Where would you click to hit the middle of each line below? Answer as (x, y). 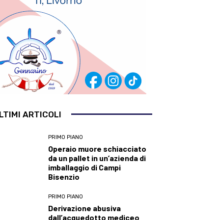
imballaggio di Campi (85, 167)
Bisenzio (64, 176)
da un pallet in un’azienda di (97, 158)
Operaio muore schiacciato (97, 148)
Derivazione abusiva (85, 208)
